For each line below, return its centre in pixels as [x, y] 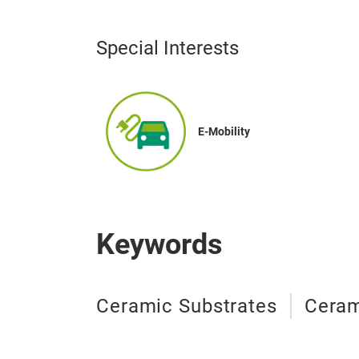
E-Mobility [224, 131]
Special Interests [167, 48]
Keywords [159, 244]
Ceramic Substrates [187, 306]
